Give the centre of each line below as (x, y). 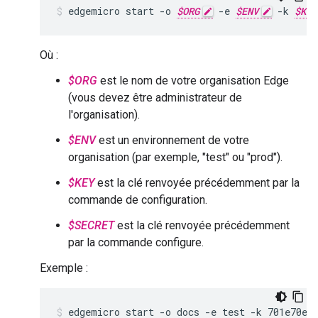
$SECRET (91, 225)
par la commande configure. (136, 242)
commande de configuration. (138, 200)
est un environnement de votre (172, 140)
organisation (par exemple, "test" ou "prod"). (175, 157)
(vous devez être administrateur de (155, 98)
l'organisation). (104, 115)
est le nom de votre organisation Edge (193, 81)
